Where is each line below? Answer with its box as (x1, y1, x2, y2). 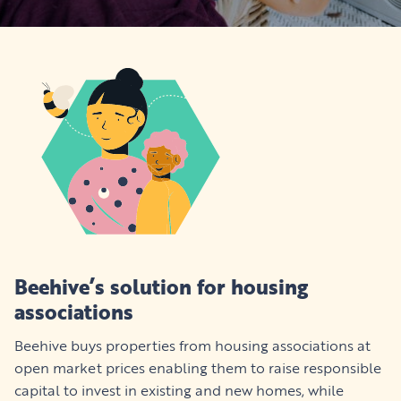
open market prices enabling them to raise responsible (14, 357, 381, 380)
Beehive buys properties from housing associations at (14, 335, 371, 357)
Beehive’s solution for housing (14, 270, 308, 303)
